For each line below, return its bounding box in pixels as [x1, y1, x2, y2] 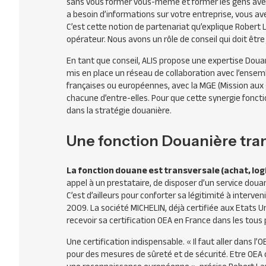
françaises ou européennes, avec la [66, 77, 199, 94]
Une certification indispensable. [66, 233, 186, 250]
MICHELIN [131, 199, 165, 216]
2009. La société [66, 199, 131, 216]
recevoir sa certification [66, 212, 157, 229]
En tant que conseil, [66, 52, 142, 69]
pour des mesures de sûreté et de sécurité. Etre [66, 246, 248, 262]
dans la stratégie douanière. [66, 102, 172, 119]
